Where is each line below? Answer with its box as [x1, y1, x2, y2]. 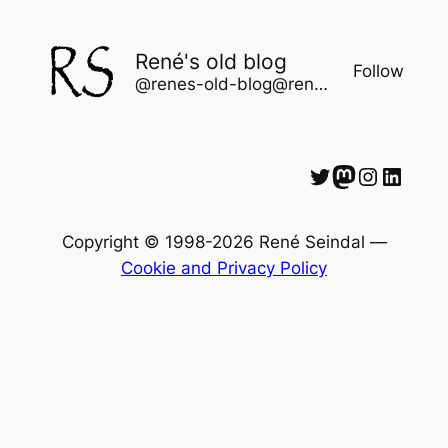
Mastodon [331, 160, 346, 190]
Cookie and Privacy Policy [121, 258, 327, 279]
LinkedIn [379, 160, 394, 190]
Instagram [355, 160, 377, 190]
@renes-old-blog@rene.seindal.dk [313, 73, 328, 94]
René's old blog [134, 48, 287, 74]
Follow [353, 61, 405, 82]
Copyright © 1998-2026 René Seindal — [61, 232, 387, 253]
